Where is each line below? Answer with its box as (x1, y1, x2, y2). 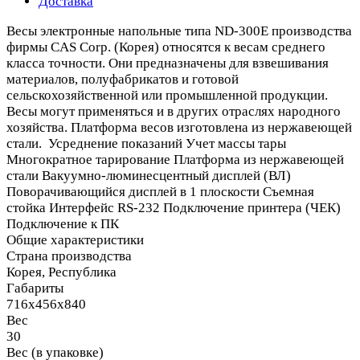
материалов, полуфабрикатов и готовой (6, 71, 239, 87)
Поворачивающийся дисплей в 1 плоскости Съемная (6, 183, 314, 199)
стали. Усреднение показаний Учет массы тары (6, 135, 286, 151)
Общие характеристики (6, 231, 144, 247)
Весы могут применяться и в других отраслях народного (6, 103, 341, 119)
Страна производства (6, 247, 132, 264)
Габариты (6, 280, 63, 296)
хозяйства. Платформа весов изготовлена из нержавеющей (6, 119, 352, 135)
